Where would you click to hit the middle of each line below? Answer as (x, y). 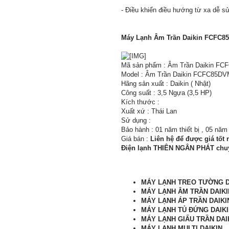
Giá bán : (136, 139)
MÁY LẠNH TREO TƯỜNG (183, 182)
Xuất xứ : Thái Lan (149, 111)
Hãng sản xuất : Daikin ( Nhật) (166, 84)
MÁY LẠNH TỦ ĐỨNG (176, 210)
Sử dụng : (136, 121)
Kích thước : (140, 102)
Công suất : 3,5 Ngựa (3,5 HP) (166, 93)
